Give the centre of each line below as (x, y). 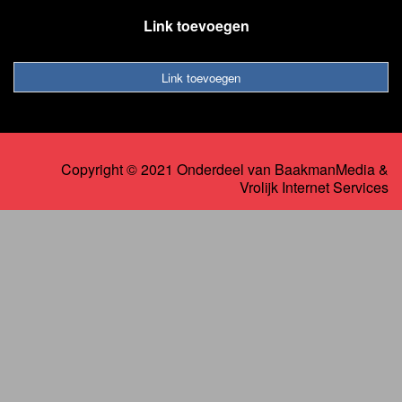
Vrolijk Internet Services (314, 188)
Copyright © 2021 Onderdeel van (168, 170)
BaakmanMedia (325, 170)
